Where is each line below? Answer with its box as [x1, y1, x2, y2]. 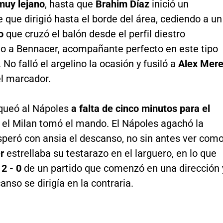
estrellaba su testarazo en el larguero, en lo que [3, 147, 217, 160]
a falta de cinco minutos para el [71, 103, 210, 115]
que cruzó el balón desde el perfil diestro [3, 28, 185, 40]
